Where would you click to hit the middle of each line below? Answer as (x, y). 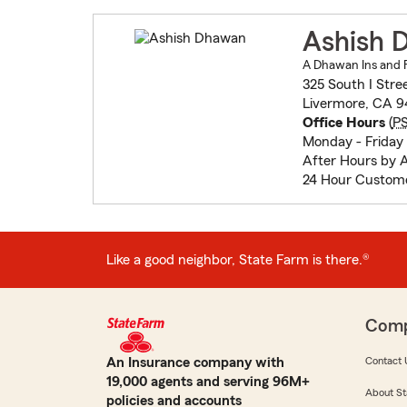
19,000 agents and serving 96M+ (208, 382)
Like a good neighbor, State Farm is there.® (238, 259)
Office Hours (343, 123)
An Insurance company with (195, 363)
